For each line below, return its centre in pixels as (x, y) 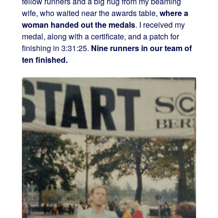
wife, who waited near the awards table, (91, 13)
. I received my (160, 24)
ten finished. (45, 59)
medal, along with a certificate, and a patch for (100, 36)
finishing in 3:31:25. (56, 48)
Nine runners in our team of (141, 48)
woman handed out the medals (78, 24)
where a (174, 13)
